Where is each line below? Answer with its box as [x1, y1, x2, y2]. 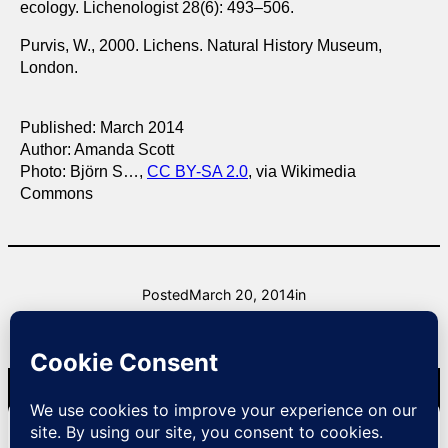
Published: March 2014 [20, 118, 184, 137]
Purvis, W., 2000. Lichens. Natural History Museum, [20, 36, 382, 55]
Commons [20, 184, 93, 203]
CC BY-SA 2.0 [147, 162, 248, 181]
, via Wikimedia [248, 162, 356, 181]
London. [20, 58, 78, 77]
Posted [142, 286, 189, 304]
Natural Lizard [190, 378, 258, 391]
